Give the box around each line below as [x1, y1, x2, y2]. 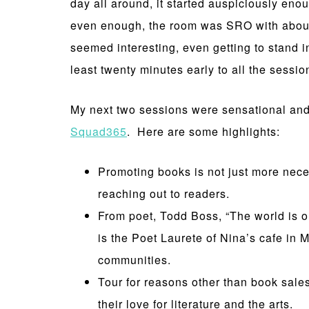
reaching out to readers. [98, 186, 230, 201]
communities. [98, 252, 171, 268]
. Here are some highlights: [127, 123, 280, 139]
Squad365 [70, 123, 127, 139]
